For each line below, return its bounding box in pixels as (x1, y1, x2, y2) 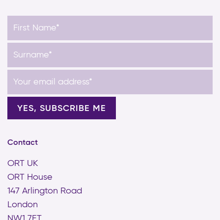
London (7, 200, 38, 210)
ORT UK (7, 159, 38, 168)
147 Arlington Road (7, 187, 82, 196)
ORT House (7, 173, 53, 182)
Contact (7, 139, 38, 147)
